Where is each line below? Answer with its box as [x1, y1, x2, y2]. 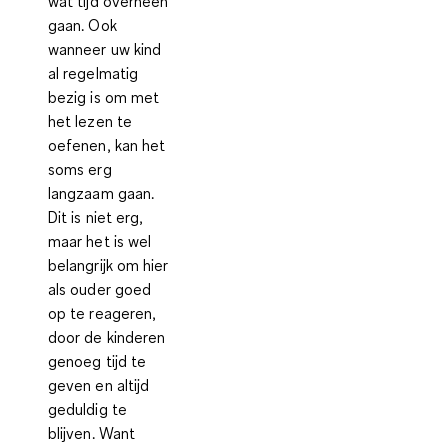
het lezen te [48, 110, 132, 131]
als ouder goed [48, 278, 152, 299]
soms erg [48, 158, 112, 179]
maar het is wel [48, 230, 152, 251]
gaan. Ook [48, 14, 117, 35]
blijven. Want [48, 422, 136, 443]
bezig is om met [48, 86, 160, 107]
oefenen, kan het [48, 134, 166, 155]
